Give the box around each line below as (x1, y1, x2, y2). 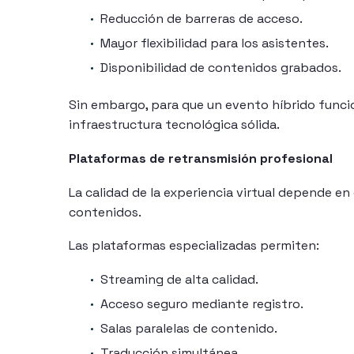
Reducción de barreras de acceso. (100, 10, 303, 28)
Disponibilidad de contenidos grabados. (100, 59, 341, 77)
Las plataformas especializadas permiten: (69, 237, 319, 254)
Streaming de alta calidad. (100, 270, 258, 288)
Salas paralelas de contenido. (100, 319, 277, 337)
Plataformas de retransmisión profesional (69, 149, 333, 167)
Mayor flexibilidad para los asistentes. (100, 35, 329, 52)
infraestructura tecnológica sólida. (69, 116, 280, 134)
